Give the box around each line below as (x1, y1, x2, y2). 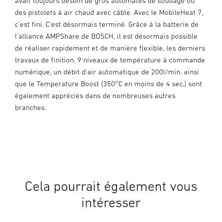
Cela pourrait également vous (25, 178, 197, 194)
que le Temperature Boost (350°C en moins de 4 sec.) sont (15, 79, 202, 88)
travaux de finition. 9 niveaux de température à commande (15, 55, 205, 64)
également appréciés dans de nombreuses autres (15, 91, 175, 100)
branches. (15, 103, 46, 112)
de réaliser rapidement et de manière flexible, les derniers (15, 44, 205, 53)
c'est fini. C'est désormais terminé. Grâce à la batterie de (15, 20, 199, 29)
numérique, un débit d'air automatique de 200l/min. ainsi (15, 67, 199, 76)
